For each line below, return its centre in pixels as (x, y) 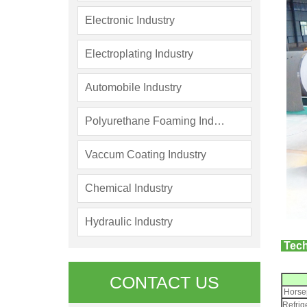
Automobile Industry (133, 87)
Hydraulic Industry (129, 222)
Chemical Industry (129, 188)
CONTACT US (164, 282)
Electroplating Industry (139, 54)
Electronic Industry (130, 20)
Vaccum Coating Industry (146, 155)
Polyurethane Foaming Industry (219, 121)
